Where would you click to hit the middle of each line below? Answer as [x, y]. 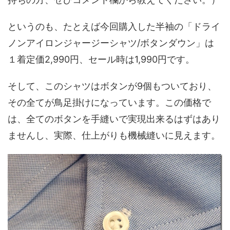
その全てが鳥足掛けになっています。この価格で [109, 103]
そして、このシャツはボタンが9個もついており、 [112, 86]
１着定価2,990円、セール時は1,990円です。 [101, 60]
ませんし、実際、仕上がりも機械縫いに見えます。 [114, 136]
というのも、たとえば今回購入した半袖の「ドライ [114, 27]
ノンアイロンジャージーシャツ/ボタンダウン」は [111, 43]
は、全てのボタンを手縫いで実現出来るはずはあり [114, 119]
